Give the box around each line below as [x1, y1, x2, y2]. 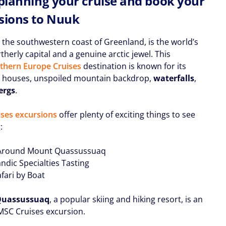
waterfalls [153, 72, 195, 84]
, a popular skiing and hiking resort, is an [49, 193, 203, 205]
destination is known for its [81, 60, 187, 72]
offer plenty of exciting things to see [57, 108, 196, 120]
